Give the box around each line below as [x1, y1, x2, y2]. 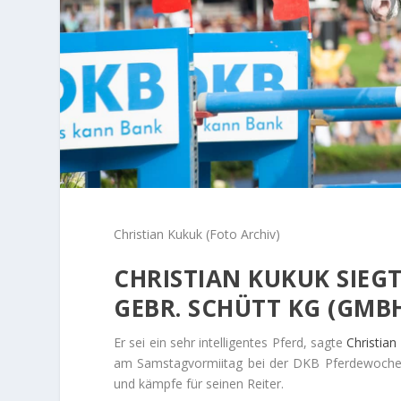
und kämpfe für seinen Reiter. [114, 375, 285, 393]
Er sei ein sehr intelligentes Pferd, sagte [114, 334, 347, 352]
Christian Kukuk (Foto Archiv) [114, 225, 281, 243]
